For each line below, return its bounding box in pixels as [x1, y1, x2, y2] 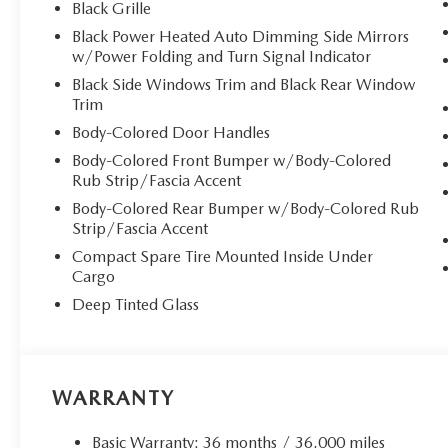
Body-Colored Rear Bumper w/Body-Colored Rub [72, 199, 420, 219]
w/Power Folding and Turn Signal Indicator [72, 47, 372, 67]
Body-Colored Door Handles [72, 123, 271, 143]
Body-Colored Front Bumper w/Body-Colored [72, 151, 392, 171]
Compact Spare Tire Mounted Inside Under [72, 247, 374, 267]
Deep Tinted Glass [72, 295, 200, 315]
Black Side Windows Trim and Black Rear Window [72, 75, 416, 95]
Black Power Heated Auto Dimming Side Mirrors [72, 27, 410, 47]
